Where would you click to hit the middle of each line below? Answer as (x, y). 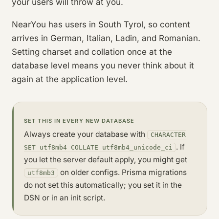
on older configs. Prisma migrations (122, 172)
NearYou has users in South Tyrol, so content (101, 24)
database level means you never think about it (103, 65)
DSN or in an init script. (65, 197)
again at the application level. (70, 79)
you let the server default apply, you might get (106, 159)
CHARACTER (168, 134)
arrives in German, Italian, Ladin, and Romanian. (106, 38)
